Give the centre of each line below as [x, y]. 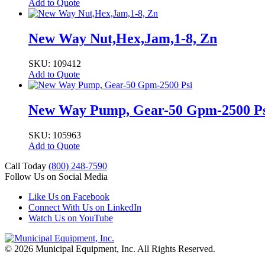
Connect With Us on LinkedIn [85, 207]
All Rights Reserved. [176, 248]
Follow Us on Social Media [56, 176]
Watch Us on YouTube [71, 218]
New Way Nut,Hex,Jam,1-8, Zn [123, 39]
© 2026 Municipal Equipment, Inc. [71, 248]
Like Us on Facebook [69, 196]
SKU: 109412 [55, 64]
